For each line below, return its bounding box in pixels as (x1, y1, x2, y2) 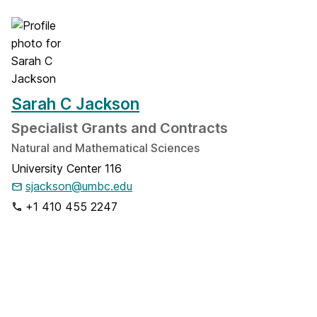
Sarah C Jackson (11, 94, 139, 113)
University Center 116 (11, 161, 122, 175)
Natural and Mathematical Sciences (11, 141, 200, 155)
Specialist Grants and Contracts (11, 120, 228, 137)
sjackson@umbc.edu (25, 179, 132, 193)
